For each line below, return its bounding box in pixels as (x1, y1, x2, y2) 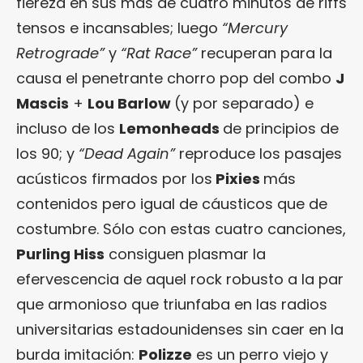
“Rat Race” (121, 43, 201, 63)
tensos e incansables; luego (16, 18, 222, 38)
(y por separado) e (174, 93, 314, 113)
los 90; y (16, 143, 79, 164)
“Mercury (222, 18, 288, 38)
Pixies (216, 169, 263, 189)
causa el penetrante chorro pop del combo (16, 68, 335, 88)
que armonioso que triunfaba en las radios (16, 294, 327, 314)
